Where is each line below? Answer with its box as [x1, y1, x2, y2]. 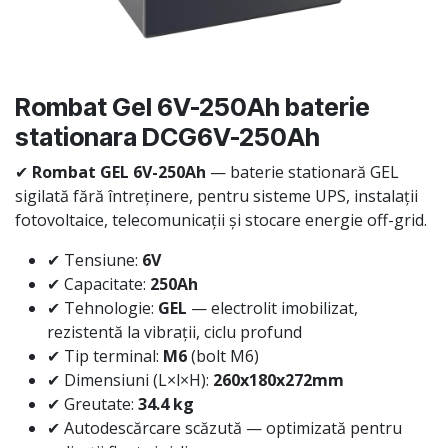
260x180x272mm [213, 369, 344, 392]
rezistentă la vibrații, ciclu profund [47, 321, 302, 344]
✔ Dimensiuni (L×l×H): [47, 369, 213, 392]
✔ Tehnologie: [47, 297, 158, 320]
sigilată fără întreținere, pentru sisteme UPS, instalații [15, 185, 418, 208]
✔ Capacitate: [47, 273, 150, 296]
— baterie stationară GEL [206, 161, 399, 184]
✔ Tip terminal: [47, 345, 163, 368]
